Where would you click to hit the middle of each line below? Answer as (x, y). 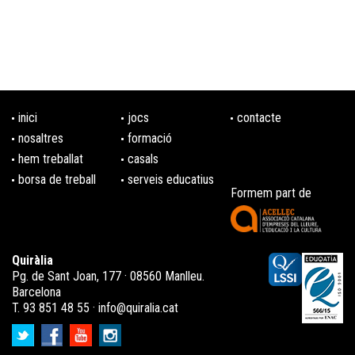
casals (143, 159)
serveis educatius (170, 179)
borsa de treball (57, 179)
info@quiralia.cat (138, 308)
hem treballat (51, 159)
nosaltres (41, 138)
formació (149, 138)
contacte (259, 118)
